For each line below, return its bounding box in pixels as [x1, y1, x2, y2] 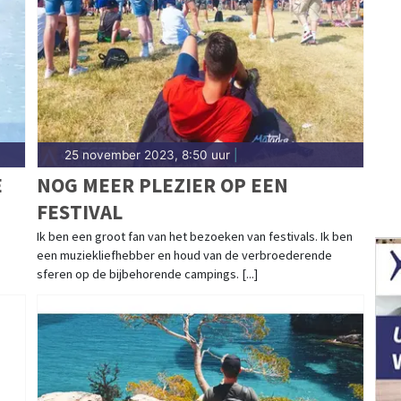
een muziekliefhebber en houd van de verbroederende [36, 247, 332, 264]
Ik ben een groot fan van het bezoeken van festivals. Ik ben [36, 228, 353, 245]
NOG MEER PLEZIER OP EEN [36, 172, 288, 199]
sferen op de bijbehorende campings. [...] [36, 266, 258, 283]
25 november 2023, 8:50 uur [64, 148, 230, 163]
